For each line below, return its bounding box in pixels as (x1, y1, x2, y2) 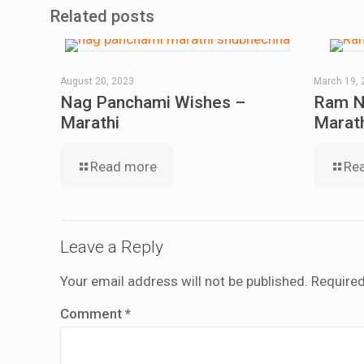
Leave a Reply (60, 236, 163, 257)
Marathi (60, 112, 119, 132)
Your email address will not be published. (60, 272, 308, 289)
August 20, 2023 (60, 75, 134, 87)
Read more (90, 158, 157, 175)
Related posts (50, 6, 154, 26)
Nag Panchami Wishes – (60, 92, 245, 112)
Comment (60, 305, 125, 322)
